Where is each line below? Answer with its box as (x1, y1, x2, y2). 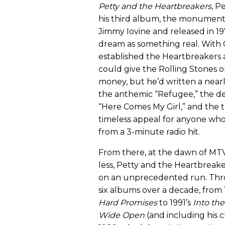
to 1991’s (157, 198, 193, 208)
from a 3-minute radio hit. (98, 127, 200, 137)
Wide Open (98, 210, 145, 220)
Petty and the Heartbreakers (98, 2, 211, 12)
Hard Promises (98, 198, 157, 208)
